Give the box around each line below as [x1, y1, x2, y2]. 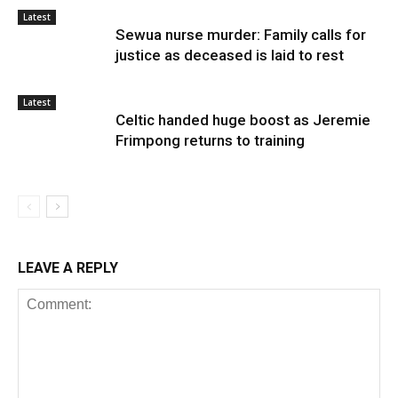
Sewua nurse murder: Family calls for [115, 25, 366, 44]
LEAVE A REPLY [18, 259, 118, 276]
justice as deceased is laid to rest [115, 45, 344, 64]
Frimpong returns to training [115, 131, 305, 149]
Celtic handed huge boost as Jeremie [115, 110, 370, 129]
